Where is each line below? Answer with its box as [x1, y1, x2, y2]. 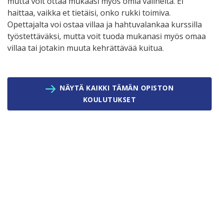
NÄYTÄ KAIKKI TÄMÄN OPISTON [60, 83, 174, 93]
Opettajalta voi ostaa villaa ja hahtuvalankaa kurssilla [7, 19, 202, 30]
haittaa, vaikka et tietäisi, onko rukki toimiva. [7, 7, 171, 19]
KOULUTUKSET [83, 95, 136, 105]
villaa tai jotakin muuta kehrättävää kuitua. [7, 43, 164, 54]
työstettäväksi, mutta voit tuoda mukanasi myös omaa [7, 31, 206, 42]
